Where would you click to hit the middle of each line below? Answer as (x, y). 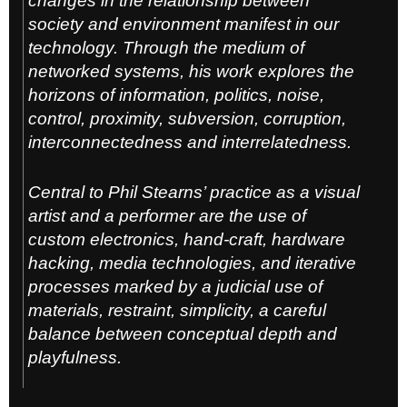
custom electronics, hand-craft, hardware (187, 239)
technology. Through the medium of (166, 47)
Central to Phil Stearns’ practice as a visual (194, 192)
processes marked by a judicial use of (175, 286)
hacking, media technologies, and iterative (192, 263)
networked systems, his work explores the (191, 71)
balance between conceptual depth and (183, 333)
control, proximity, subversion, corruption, (187, 118)
